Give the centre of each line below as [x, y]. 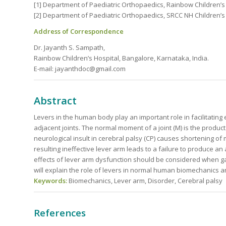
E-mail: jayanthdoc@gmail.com [80, 69]
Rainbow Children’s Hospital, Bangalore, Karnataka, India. [121, 58]
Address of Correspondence [79, 32]
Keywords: [50, 181]
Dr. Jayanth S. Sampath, [69, 48]
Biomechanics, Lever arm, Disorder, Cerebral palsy [145, 181]
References [60, 213]
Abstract [55, 101]
